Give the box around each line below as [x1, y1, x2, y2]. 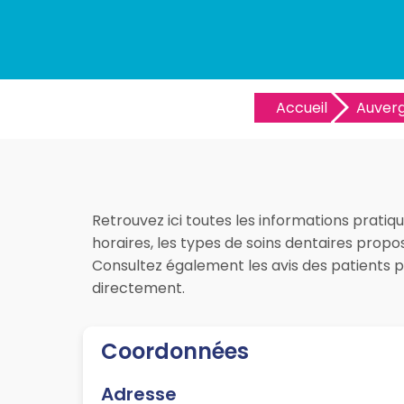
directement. [92, 278, 185, 299]
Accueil [275, 97, 327, 118]
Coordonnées [101, 336, 249, 367]
